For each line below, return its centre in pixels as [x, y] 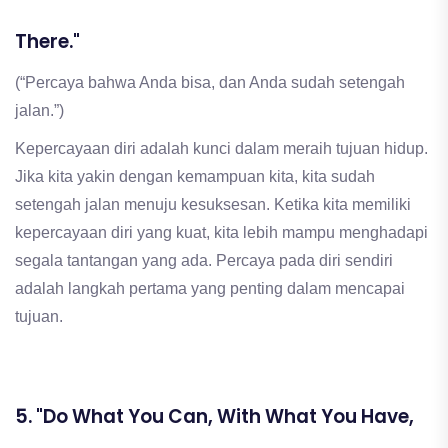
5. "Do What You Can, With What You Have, [214, 416]
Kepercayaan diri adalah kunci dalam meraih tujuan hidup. [221, 148]
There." [47, 41]
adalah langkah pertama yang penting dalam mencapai [210, 288]
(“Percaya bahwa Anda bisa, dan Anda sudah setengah [210, 82]
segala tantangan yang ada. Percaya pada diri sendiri [204, 260]
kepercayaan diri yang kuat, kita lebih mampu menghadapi [221, 232]
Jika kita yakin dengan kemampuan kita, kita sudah [195, 176]
